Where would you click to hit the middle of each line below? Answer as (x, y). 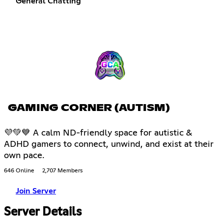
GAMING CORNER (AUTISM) (89, 108)
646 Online (19, 171)
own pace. (24, 155)
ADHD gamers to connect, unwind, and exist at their (109, 144)
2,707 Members (62, 171)
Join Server (36, 191)
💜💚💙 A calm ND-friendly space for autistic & (98, 133)
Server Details (43, 212)
